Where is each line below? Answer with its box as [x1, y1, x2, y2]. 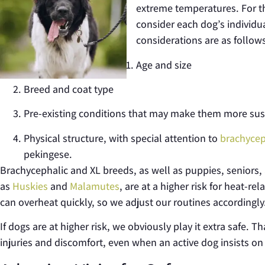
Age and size [136, 57, 192, 72]
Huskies [12, 179, 48, 193]
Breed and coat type [24, 82, 114, 96]
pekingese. [24, 147, 72, 161]
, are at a [119, 179, 160, 193]
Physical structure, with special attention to [24, 131, 220, 145]
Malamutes [70, 179, 119, 193]
